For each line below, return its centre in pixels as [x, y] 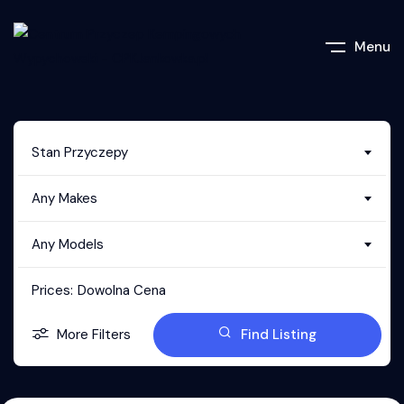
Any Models [68, 244]
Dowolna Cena [122, 290]
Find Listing [279, 335]
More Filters [94, 335]
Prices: [52, 290]
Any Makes [64, 198]
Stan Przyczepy [80, 152]
